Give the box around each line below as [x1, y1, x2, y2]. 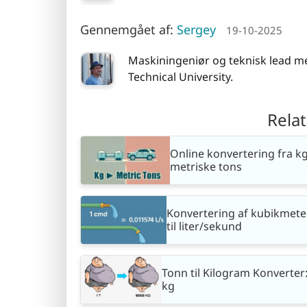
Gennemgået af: [80, 21, 177, 38]
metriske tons [169, 159, 242, 175]
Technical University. [128, 69, 233, 84]
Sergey [177, 21, 216, 38]
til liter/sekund [167, 219, 242, 234]
